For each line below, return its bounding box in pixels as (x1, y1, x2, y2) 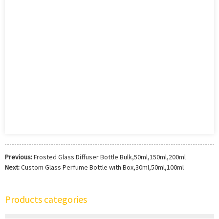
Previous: (5, 153, 32, 161)
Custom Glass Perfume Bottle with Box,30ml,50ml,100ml (21, 163, 184, 172)
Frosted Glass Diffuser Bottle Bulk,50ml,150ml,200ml (34, 153, 186, 161)
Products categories (5, 193, 87, 205)
